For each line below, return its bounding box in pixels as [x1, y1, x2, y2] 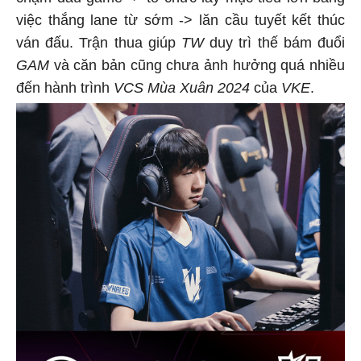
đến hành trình [16, 77, 114, 94]
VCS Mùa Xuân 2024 [114, 77, 254, 94]
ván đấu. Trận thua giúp [16, 32, 181, 49]
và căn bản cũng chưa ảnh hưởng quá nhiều [49, 55, 345, 72]
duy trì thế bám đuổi [204, 32, 345, 49]
